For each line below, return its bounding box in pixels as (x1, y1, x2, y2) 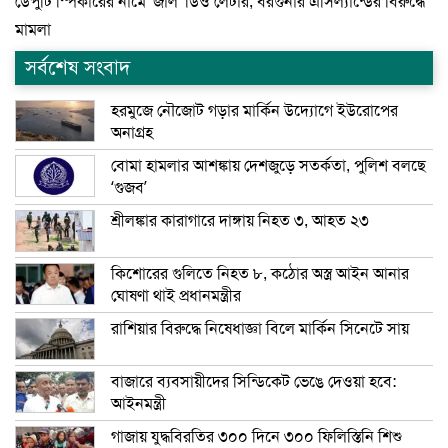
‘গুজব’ (111, 178, 147, 199)
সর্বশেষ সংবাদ (25, 55, 130, 81)
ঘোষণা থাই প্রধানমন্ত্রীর (111, 286, 241, 307)
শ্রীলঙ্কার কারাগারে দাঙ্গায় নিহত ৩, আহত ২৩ (111, 211, 369, 232)
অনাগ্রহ (111, 123, 153, 144)
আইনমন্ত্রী (111, 394, 166, 415)
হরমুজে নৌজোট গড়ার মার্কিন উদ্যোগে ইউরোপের (111, 101, 398, 122)
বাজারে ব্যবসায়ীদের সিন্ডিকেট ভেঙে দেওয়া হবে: (111, 372, 396, 393)
